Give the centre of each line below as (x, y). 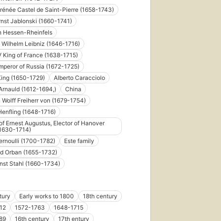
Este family (79, 141)
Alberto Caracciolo (79, 78)
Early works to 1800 (47, 196)
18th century (100, 196)
